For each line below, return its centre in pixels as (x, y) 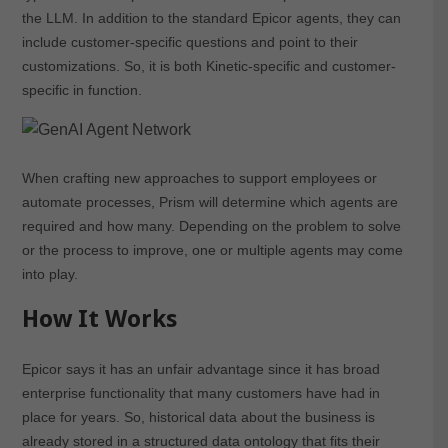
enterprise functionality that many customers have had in (200, 392)
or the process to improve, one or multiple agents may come (212, 249)
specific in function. (81, 89)
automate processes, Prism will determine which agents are (209, 201)
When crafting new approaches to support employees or (199, 177)
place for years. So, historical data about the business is (198, 416)
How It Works (99, 318)
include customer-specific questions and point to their (189, 41)
